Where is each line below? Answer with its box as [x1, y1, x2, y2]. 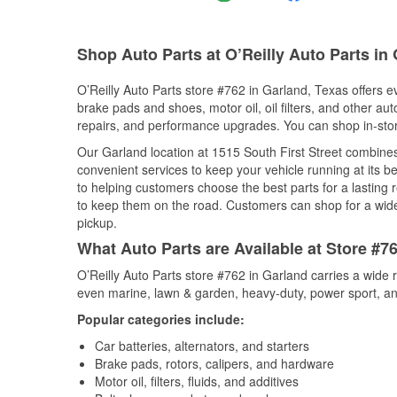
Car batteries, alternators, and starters [95, 337, 309, 354]
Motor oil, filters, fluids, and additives [95, 372, 299, 390]
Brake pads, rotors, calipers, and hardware [95, 354, 334, 372]
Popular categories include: [77, 310, 245, 328]
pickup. [77, 214, 117, 231]
